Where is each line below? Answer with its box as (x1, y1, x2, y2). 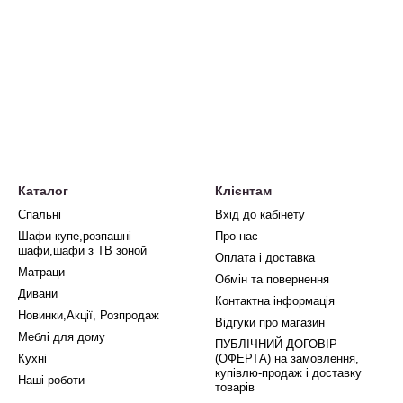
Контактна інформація (215, 294, 335, 308)
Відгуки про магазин (215, 316, 325, 329)
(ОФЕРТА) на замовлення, (215, 352, 359, 365)
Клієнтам (215, 184, 272, 198)
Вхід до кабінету (215, 208, 305, 221)
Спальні (18, 208, 61, 221)
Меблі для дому (18, 330, 105, 344)
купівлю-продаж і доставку (215, 366, 362, 380)
